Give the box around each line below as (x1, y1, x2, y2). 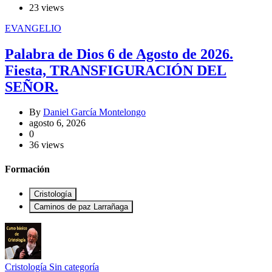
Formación (5, 163, 50, 174)
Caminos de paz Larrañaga (34, 202, 128, 211)
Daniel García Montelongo (43, 107, 146, 118)
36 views (29, 140, 64, 151)
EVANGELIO (5, 22, 61, 33)
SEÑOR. (5, 78, 58, 95)
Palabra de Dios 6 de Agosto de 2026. (5, 46, 233, 62)
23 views (29, 2, 64, 13)
